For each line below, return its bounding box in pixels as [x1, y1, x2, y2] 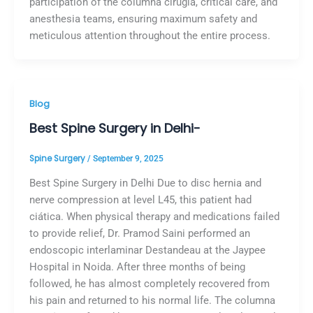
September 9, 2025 [92, 153, 163, 163]
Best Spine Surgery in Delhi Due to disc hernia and [29, 176, 261, 189]
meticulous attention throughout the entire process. [29, 29, 270, 43]
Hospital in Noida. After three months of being [29, 260, 245, 273]
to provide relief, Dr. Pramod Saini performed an [29, 226, 250, 240]
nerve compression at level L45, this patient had [29, 193, 252, 206]
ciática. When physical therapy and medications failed [29, 210, 279, 223]
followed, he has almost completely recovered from [29, 277, 270, 290]
